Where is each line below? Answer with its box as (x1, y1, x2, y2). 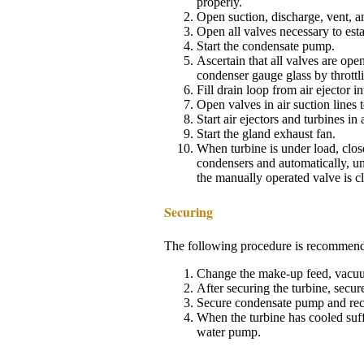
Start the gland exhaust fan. (196, 127, 336, 141)
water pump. (196, 324, 261, 339)
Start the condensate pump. (196, 39, 335, 54)
